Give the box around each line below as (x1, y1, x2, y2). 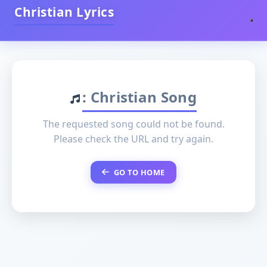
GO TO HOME (113, 166, 165, 178)
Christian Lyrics (14, 4, 114, 20)
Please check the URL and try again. (54, 132, 213, 145)
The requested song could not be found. (42, 117, 225, 131)
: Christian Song (82, 87, 197, 107)
